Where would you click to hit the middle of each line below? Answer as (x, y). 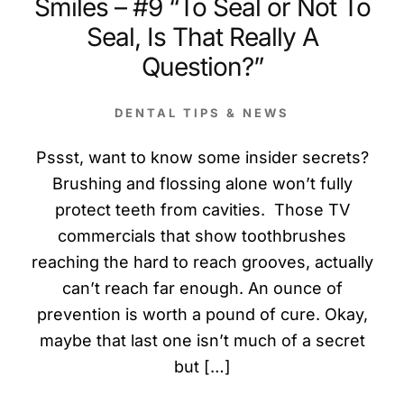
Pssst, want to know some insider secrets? (202, 157)
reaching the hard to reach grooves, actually (202, 262)
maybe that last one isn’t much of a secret (202, 340)
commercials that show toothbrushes (202, 235)
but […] (202, 366)
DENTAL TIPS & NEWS (202, 112)
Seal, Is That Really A (202, 37)
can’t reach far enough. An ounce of (202, 288)
